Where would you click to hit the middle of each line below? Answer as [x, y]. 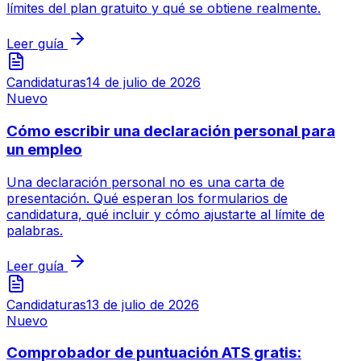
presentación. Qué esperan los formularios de [147, 198]
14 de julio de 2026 [143, 83]
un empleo [44, 150]
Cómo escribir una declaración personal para [171, 131]
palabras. [35, 230]
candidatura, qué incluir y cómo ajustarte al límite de [166, 214]
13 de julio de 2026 [143, 304]
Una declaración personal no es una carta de [145, 182]
